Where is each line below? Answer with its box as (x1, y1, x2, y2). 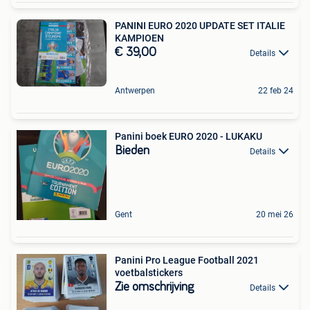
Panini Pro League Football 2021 (115, 254, 259, 266)
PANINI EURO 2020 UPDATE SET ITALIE (115, 19, 285, 31)
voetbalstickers (115, 266, 183, 278)
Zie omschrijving (115, 280, 194, 293)
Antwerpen (115, 85, 155, 95)
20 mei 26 (256, 209, 293, 219)
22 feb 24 (258, 85, 293, 95)
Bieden (115, 144, 149, 157)
